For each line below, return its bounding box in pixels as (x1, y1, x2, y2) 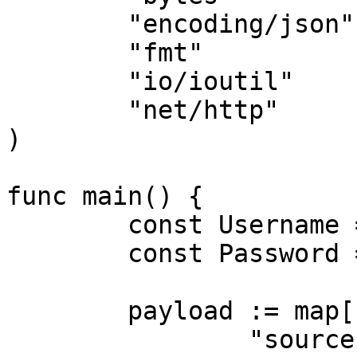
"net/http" (6, 96, 127, 124)
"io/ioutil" (6, 67, 127, 96)
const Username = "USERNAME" (6, 210, 127, 239)
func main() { (6, 182, 203, 210)
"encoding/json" (6, 10, 127, 38)
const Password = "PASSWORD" (6, 239, 127, 268)
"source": (6, 325, 249, 354)
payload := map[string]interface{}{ (6, 296, 127, 325)
